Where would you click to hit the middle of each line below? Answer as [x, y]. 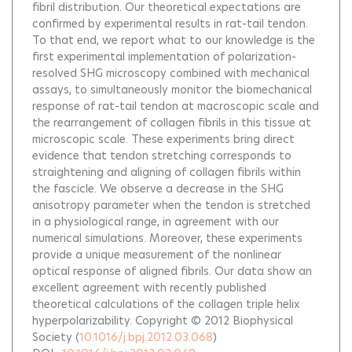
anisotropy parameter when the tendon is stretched [171, 205]
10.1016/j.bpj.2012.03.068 [146, 337]
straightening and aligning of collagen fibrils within [167, 172]
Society [52, 337]
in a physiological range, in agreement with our [156, 222]
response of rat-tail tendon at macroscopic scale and [176, 106]
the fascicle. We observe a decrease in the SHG [158, 189]
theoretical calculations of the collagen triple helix [166, 304]
